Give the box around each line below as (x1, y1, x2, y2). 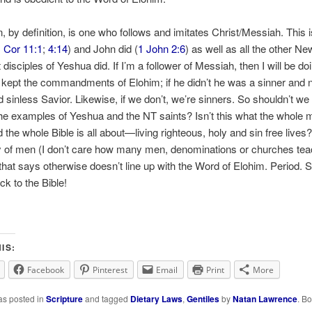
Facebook (26, 264, 64, 276)
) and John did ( (67, 41, 138, 56)
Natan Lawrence (232, 292, 297, 306)
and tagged (82, 292, 130, 305)
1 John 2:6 (137, 41, 185, 56)
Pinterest (92, 264, 127, 276)
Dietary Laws (130, 292, 182, 306)
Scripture (45, 292, 83, 306)
